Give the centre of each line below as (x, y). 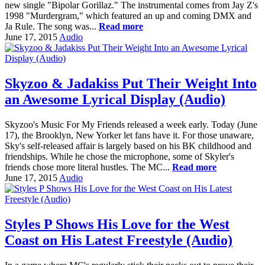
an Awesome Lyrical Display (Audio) (115, 100)
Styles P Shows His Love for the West (117, 224)
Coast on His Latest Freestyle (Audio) (119, 240)
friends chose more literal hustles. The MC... (88, 167)
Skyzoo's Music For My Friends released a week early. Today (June (131, 125)
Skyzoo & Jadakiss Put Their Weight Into (131, 84)
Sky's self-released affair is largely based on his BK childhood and (128, 146)
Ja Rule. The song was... (52, 27)
